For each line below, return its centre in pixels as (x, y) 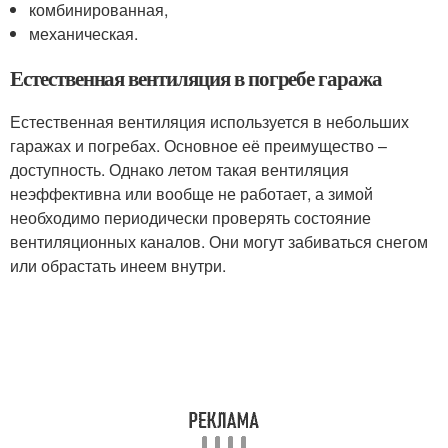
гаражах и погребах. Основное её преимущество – (198, 145)
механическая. (84, 33)
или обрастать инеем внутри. (118, 265)
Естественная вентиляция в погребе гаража (196, 77)
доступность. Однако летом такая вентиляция (179, 169)
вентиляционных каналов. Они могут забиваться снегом (219, 241)
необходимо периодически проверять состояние (190, 217)
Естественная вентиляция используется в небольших (209, 121)
